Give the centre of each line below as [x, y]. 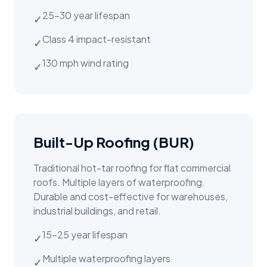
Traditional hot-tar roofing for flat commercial [132, 168]
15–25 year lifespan [85, 235]
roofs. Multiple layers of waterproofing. [119, 182]
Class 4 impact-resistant [97, 39]
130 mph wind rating [86, 63]
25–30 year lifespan [86, 15]
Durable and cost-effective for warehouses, [131, 197]
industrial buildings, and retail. [97, 211]
